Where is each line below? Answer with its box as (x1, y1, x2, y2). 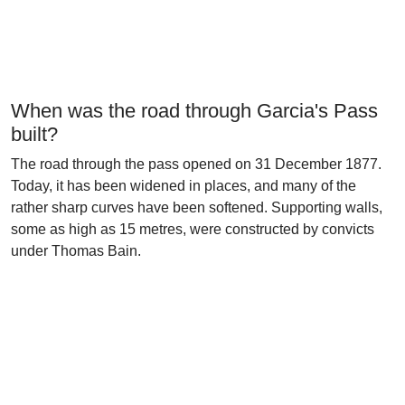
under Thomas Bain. (11, 243, 141, 259)
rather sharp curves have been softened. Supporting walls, (11, 200, 382, 215)
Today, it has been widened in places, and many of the (11, 178, 356, 193)
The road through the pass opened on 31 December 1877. (11, 156, 381, 172)
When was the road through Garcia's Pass (11, 99, 378, 122)
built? (11, 123, 58, 146)
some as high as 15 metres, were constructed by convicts (11, 221, 374, 237)
